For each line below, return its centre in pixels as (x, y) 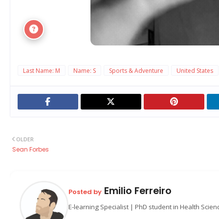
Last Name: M (42, 71)
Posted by (85, 192)
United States (195, 71)
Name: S (85, 71)
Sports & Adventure (136, 71)
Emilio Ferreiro (137, 190)
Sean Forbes (31, 149)
